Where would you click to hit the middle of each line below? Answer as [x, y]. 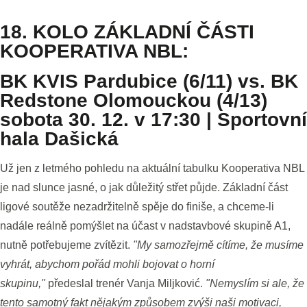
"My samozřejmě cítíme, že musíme [218, 245]
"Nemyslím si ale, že [255, 283]
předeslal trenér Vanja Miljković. [127, 283]
